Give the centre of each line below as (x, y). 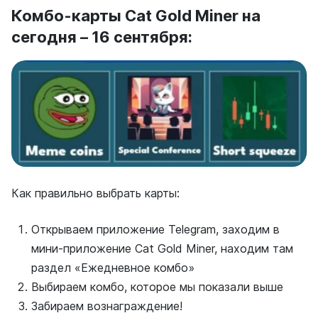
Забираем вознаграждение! (107, 306)
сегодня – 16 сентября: (102, 37)
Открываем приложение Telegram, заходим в (155, 229)
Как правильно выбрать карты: (95, 193)
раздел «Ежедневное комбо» (113, 267)
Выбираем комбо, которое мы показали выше (157, 286)
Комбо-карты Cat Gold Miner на (136, 16)
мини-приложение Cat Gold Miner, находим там (162, 248)
